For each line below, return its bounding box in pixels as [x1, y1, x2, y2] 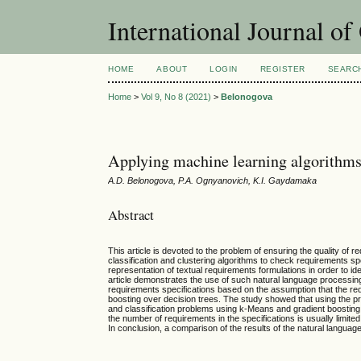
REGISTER [259, 64, 305, 73]
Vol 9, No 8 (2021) [141, 92, 212, 102]
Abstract [108, 205, 155, 224]
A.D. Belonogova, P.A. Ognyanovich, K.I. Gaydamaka [108, 176, 317, 186]
